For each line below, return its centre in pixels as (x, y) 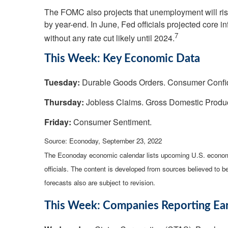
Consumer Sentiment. (111, 122)
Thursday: (64, 102)
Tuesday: (62, 82)
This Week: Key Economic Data (122, 58)
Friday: (58, 122)
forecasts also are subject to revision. (100, 182)
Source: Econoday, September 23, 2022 (103, 140)
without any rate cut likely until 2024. (109, 38)
